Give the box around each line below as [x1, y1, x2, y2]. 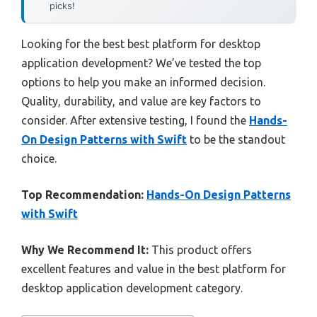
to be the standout [187, 132, 285, 146]
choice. [21, 151, 57, 165]
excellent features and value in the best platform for [21, 262, 286, 275]
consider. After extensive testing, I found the [21, 113, 249, 127]
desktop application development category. [21, 281, 243, 294]
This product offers [149, 243, 252, 256]
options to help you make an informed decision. [21, 75, 265, 88]
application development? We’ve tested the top [21, 56, 261, 69]
